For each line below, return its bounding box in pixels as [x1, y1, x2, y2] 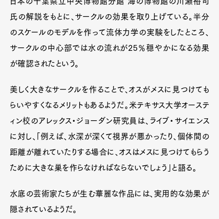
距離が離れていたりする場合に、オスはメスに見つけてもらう [10, 148, 209, 156]
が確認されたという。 [10, 60, 79, 68]
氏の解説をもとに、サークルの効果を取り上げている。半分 [10, 13, 209, 21]
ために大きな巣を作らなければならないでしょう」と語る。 [10, 164, 197, 172]
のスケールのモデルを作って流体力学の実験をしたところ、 [10, 28, 209, 37]
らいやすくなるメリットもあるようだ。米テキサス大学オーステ [10, 101, 209, 109]
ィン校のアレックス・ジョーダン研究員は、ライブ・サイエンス [10, 117, 209, 125]
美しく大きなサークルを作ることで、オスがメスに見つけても [10, 86, 209, 94]
